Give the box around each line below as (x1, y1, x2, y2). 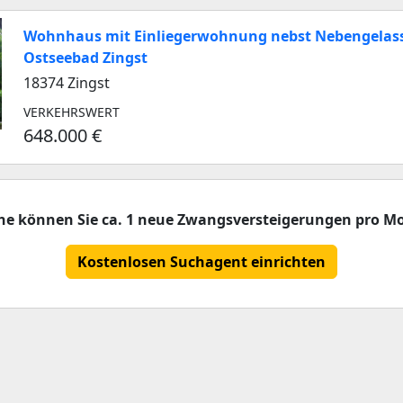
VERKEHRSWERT (23, 103, 120, 121)
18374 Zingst (23, 73, 110, 93)
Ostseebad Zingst (23, 48, 148, 67)
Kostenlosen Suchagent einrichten (77, 252, 326, 272)
